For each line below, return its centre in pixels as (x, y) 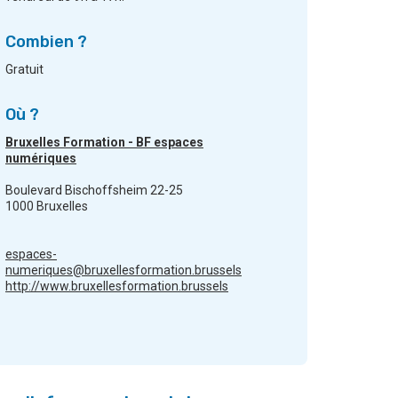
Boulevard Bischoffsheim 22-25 (94, 191)
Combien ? (46, 42)
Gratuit (24, 70)
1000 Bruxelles (47, 207)
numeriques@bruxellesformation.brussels (123, 271)
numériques (41, 159)
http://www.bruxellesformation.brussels (117, 287)
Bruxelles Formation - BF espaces (104, 143)
